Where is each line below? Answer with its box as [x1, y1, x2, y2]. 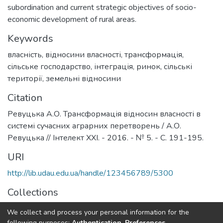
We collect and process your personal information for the [7, 207, 189, 217]
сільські [164, 61, 192, 72]
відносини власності [45, 49, 121, 60]
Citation [7, 91, 42, 105]
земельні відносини [46, 73, 121, 84]
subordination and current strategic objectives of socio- [7, 1, 197, 13]
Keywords [7, 31, 53, 45]
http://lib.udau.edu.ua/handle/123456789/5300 [7, 167, 173, 179]
